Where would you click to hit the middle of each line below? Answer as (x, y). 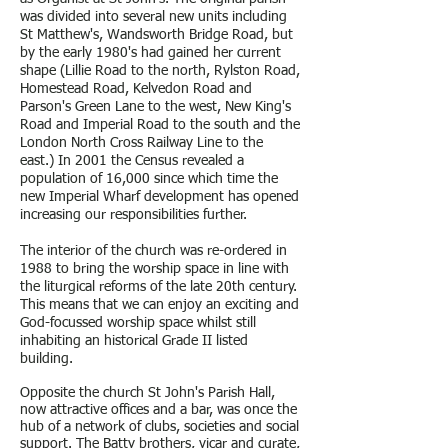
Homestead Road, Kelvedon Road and (136, 89)
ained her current (228, 53)
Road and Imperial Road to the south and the (160, 125)
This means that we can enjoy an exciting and (159, 305)
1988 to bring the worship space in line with (154, 269)
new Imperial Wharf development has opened (159, 197)
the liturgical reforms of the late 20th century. (158, 287)
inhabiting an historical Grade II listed (134, 341)
